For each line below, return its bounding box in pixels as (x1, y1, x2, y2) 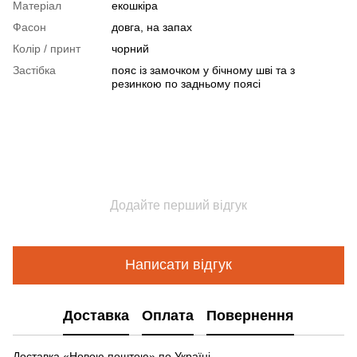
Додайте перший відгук (110, 198, 247, 212)
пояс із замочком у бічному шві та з (112, 63, 295, 76)
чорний (112, 41, 149, 55)
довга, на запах (112, 20, 192, 33)
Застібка (13, 63, 56, 76)
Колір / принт (13, 41, 80, 55)
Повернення (206, 308, 294, 324)
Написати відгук (125, 257, 232, 273)
